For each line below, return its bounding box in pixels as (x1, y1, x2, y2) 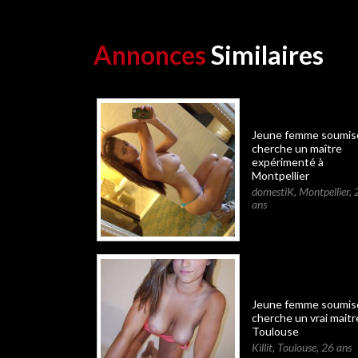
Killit (251, 340, 272, 354)
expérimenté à (251, 155, 324, 169)
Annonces (93, 39, 206, 71)
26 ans (320, 340, 352, 354)
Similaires (206, 39, 324, 71)
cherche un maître (251, 141, 342, 156)
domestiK (251, 185, 294, 199)
